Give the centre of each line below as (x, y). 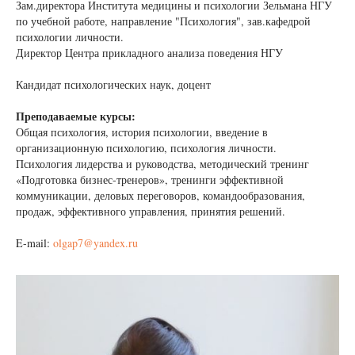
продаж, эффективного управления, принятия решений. (151, 212)
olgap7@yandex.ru (95, 243)
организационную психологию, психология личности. (146, 148)
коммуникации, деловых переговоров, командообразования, (160, 196)
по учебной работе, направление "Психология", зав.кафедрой (163, 21)
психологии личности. (70, 37)
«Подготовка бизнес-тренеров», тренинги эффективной (150, 180)
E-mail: (34, 243)
